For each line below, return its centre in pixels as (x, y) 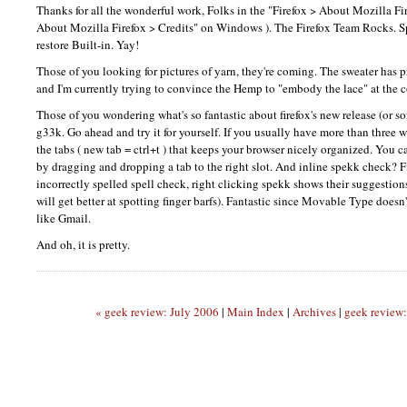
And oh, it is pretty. (83, 244)
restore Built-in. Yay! (88, 45)
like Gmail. (64, 218)
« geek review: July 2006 (157, 311)
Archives (314, 311)
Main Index (255, 311)
